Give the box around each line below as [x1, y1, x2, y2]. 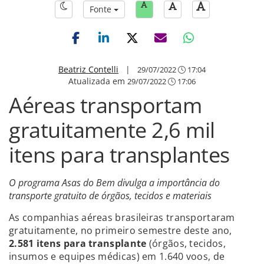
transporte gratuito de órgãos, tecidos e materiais [9, 189, 212, 202]
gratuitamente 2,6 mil [9, 115, 215, 144]
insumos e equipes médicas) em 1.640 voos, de [9, 250, 225, 263]
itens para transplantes [9, 140, 230, 169]
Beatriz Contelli [58, 64, 118, 75]
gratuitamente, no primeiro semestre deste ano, [9, 224, 232, 237]
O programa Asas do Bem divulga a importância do [9, 176, 220, 189]
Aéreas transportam [9, 91, 202, 120]
